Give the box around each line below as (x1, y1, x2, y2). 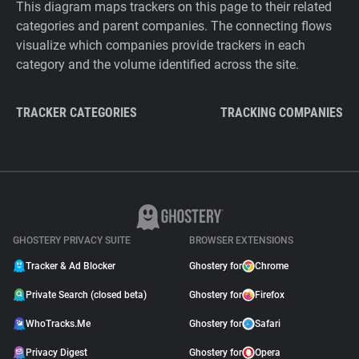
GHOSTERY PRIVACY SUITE (13, 235, 131, 246)
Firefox (255, 289, 284, 301)
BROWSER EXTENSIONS (189, 235, 293, 246)
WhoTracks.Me (26, 318, 91, 329)
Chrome (255, 260, 288, 272)
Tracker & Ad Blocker (26, 260, 115, 272)
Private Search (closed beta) (26, 289, 147, 301)
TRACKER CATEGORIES (16, 105, 137, 120)
